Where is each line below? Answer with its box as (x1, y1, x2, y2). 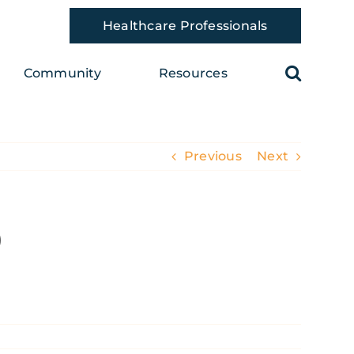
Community (23, 66, 101, 81)
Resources (158, 66, 228, 81)
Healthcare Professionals (102, 18, 268, 33)
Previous (183, 149, 242, 164)
